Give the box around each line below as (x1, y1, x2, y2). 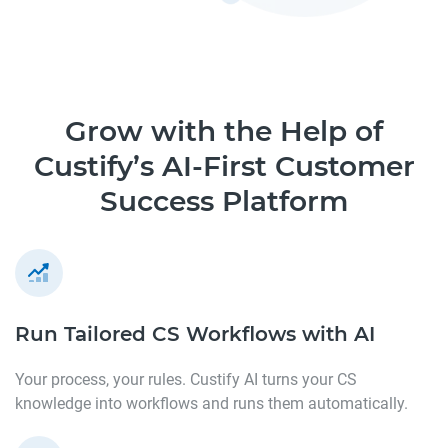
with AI (302, 321, 375, 346)
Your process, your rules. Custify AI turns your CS (15, 369, 357, 389)
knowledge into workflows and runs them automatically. (15, 393, 408, 413)
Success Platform (100, 183, 348, 218)
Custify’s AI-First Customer (33, 148, 415, 183)
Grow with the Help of (65, 113, 383, 148)
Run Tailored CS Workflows (15, 321, 302, 346)
